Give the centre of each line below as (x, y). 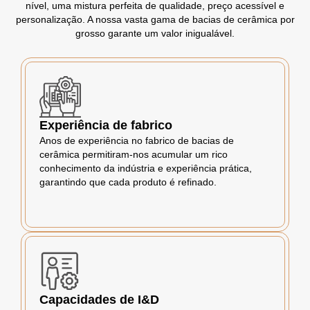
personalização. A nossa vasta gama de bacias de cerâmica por (155, 20)
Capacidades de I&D (99, 300)
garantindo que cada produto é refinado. (128, 182)
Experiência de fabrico (106, 126)
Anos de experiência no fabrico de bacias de (137, 141)
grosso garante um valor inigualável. (155, 34)
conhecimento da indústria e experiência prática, (146, 168)
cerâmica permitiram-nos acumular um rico (134, 155)
